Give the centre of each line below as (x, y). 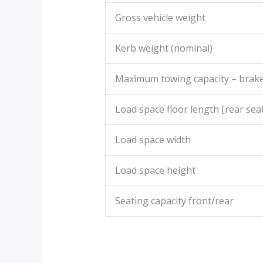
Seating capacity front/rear (174, 201)
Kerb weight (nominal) (163, 48)
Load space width (153, 140)
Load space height (155, 171)
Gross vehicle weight (160, 18)
